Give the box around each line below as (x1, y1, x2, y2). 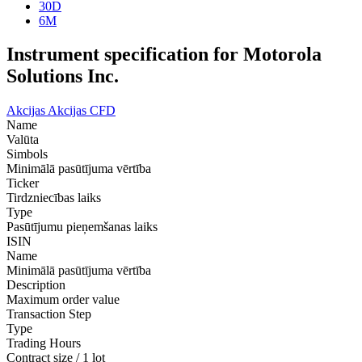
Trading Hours (6, 336, 81, 351)
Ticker (6, 176, 39, 191)
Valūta (6, 133, 39, 147)
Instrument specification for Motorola (6, 44, 322, 65)
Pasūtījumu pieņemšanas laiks (6, 220, 158, 234)
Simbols (6, 147, 48, 162)
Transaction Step (6, 307, 91, 322)
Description (6, 278, 65, 293)
